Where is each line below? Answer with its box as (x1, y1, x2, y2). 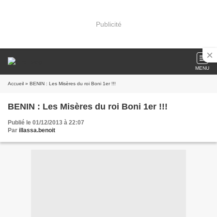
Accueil (8, 81, 24, 86)
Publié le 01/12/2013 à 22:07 (8, 119, 84, 126)
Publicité (95, 20, 122, 28)
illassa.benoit (19, 127, 55, 134)
